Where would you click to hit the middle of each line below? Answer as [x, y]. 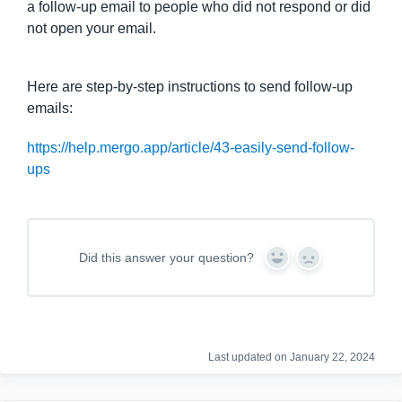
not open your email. [92, 28]
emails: [50, 108]
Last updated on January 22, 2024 [292, 357]
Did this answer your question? [166, 258]
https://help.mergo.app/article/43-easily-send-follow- [191, 148]
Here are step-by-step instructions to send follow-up [190, 87]
